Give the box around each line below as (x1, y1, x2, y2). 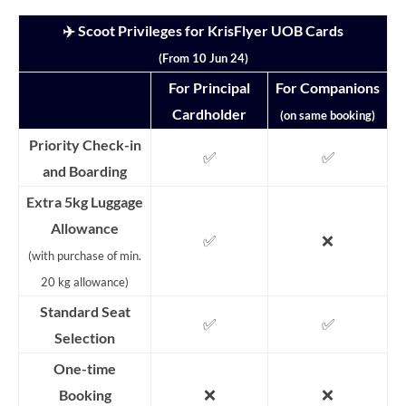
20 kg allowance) (41, 274, 129, 289)
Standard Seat (39, 302, 130, 320)
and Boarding (43, 161, 127, 179)
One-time (53, 359, 116, 377)
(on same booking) (280, 107, 375, 122)
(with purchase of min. (28, 247, 141, 263)
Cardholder (172, 104, 246, 122)
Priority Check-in (28, 135, 141, 153)
